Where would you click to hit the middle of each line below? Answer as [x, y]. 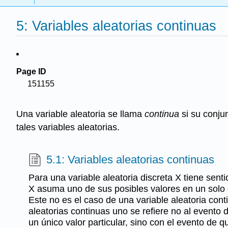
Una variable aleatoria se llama [80, 114]
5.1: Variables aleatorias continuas [131, 159]
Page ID [31, 72]
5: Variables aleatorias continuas [116, 26]
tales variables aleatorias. [68, 127]
